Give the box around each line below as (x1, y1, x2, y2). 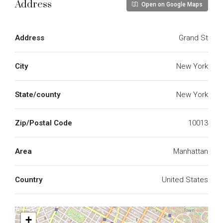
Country (15, 175, 42, 184)
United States (162, 175, 208, 184)
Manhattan (173, 147, 208, 156)
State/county (15, 90, 60, 99)
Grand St (179, 33, 208, 42)
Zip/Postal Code (15, 118, 72, 127)
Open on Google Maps (140, 1, 203, 8)
